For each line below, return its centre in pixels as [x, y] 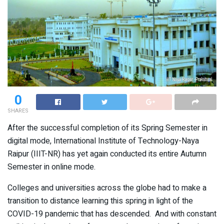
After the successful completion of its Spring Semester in [107, 128]
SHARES [18, 111]
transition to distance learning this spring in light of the [100, 201]
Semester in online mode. [51, 167]
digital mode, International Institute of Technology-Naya [103, 141]
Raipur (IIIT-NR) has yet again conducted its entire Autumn [107, 154]
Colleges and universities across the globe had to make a [107, 188]
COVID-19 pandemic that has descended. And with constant [112, 214]
